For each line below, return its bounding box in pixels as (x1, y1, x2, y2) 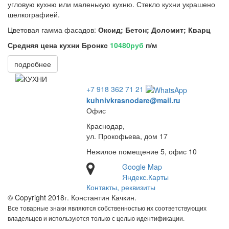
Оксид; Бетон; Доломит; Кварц (98, 24, 211, 35)
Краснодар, (86, 121, 125, 131)
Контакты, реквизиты (86, 182, 156, 193)
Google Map (122, 162, 162, 172)
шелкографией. (8, 9, 62, 19)
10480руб (110, 39, 144, 50)
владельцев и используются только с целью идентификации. (8, 214, 185, 223)
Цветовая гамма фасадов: (8, 24, 98, 35)
